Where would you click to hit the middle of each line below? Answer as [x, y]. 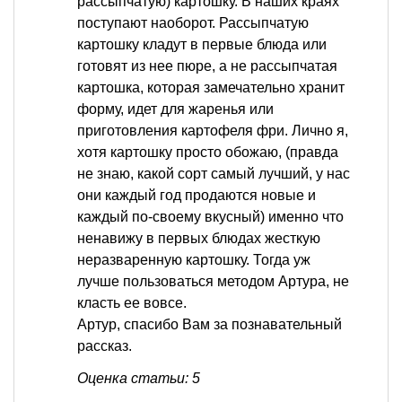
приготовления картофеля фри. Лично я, [213, 130]
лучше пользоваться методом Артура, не [213, 281]
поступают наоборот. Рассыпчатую [193, 22]
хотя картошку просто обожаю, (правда [208, 152]
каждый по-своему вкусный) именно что [210, 216]
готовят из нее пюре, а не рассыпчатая [207, 66]
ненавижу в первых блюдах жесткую [199, 238]
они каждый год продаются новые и [197, 195]
